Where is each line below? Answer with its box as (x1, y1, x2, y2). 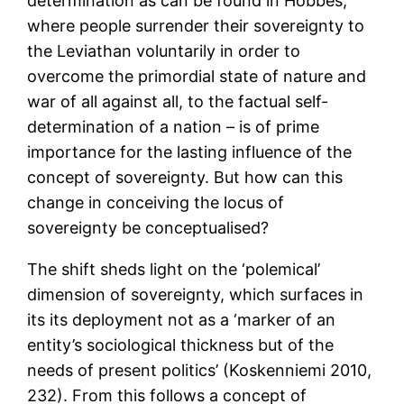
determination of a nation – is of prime (27, 117, 320, 137)
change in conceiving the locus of (27, 193, 285, 213)
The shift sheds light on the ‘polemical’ (27, 260, 321, 280)
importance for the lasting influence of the (27, 142, 353, 162)
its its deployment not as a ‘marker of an (27, 310, 336, 330)
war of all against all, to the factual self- (27, 92, 329, 112)
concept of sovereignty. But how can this (27, 168, 344, 188)
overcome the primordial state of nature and (27, 67, 367, 87)
